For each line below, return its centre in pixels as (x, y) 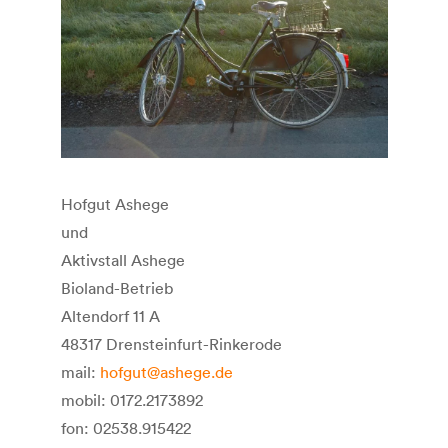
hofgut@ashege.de (166, 371)
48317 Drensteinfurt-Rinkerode (171, 343)
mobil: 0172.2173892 (131, 399)
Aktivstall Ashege (122, 259)
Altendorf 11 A (110, 315)
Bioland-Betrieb (116, 287)
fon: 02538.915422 (125, 427)
